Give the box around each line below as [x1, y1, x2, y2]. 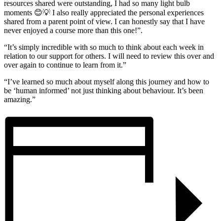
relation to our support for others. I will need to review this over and [4, 52, 214, 61]
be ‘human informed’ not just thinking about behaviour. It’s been [4, 86, 203, 95]
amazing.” [4, 95, 36, 104]
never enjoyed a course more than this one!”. [4, 26, 143, 35]
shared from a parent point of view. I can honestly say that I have [4, 17, 205, 26]
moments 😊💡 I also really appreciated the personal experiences [4, 8, 204, 17]
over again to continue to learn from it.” [4, 61, 126, 70]
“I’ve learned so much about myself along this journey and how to [4, 77, 209, 86]
